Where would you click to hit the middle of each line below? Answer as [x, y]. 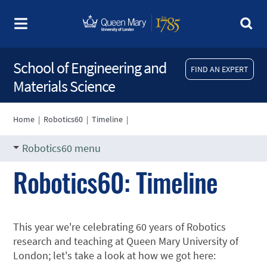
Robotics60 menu [62, 148]
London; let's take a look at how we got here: [115, 255]
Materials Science [64, 86]
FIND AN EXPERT [219, 69]
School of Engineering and [90, 68]
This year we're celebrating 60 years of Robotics [120, 226]
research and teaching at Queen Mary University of [126, 241]
